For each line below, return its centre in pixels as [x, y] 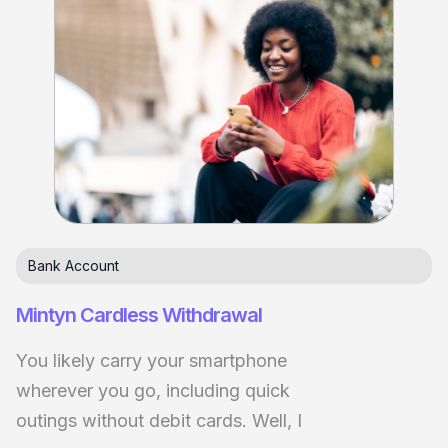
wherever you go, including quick [153, 390]
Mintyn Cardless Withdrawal [139, 314]
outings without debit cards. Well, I [159, 420]
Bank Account [73, 265]
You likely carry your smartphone [151, 360]
